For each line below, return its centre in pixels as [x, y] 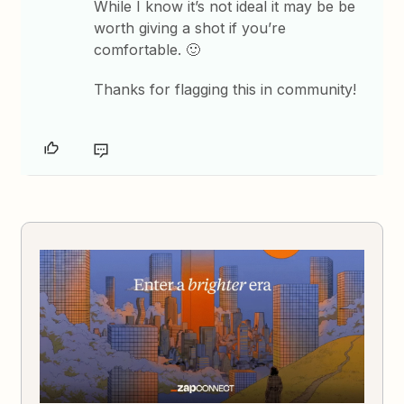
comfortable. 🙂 [147, 50]
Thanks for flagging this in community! [225, 90]
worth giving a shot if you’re [190, 28]
